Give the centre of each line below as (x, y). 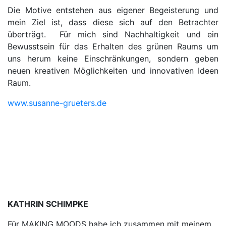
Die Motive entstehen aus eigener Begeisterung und (113, 10)
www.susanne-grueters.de (57, 103)
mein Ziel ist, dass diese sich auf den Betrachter (113, 22)
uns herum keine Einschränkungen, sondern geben (113, 59)
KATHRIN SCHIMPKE (48, 204)
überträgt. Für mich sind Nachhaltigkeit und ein (113, 34)
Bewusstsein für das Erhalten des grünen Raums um (113, 46)
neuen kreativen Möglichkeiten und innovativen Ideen (113, 71)
